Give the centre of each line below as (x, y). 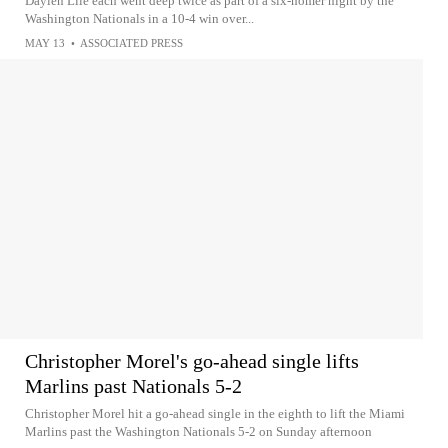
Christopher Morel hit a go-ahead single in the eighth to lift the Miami (215, 413)
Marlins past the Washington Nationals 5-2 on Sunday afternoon (198, 431)
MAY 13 (45, 43)
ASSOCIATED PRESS (131, 43)
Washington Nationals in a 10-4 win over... (139, 18)
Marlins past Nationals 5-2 (133, 386)
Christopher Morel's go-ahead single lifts (192, 361)
